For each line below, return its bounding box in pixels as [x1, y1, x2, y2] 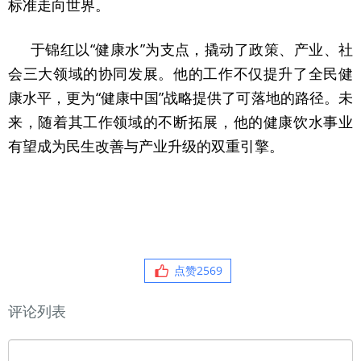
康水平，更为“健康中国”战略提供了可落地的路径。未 [8, 88, 353, 107]
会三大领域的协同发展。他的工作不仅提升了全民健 [8, 64, 353, 83]
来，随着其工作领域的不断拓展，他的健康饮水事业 [8, 112, 353, 131]
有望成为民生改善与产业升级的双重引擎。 [8, 136, 284, 156]
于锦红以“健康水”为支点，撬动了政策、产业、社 [31, 39, 353, 59]
